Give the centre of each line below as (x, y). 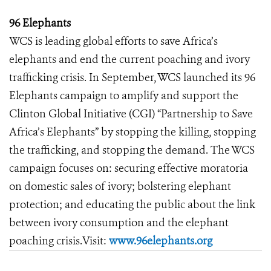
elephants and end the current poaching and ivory (129, 59)
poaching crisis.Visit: (59, 241)
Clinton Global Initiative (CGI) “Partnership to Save (131, 114)
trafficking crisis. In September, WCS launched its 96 (132, 77)
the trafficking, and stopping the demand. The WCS (132, 150)
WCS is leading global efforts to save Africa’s (113, 41)
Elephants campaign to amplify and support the (124, 96)
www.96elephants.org (161, 241)
